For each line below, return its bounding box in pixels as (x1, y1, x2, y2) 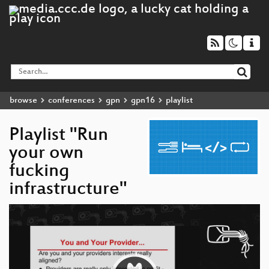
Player (8, 213, 29, 222)
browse (10, 95, 37, 106)
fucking (9, 161, 70, 183)
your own (9, 143, 83, 165)
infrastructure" (9, 179, 127, 201)
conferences (48, 95, 95, 106)
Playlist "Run (9, 125, 108, 147)
